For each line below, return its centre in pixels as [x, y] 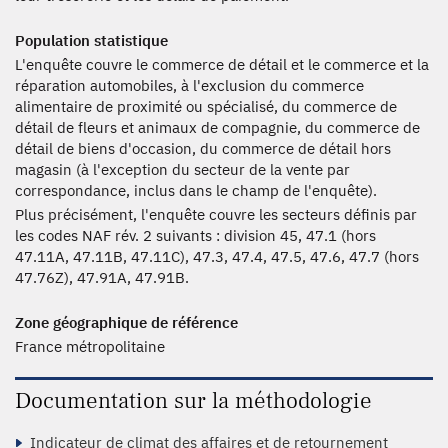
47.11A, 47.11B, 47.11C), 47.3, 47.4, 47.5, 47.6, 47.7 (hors [217, 256]
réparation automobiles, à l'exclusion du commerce [189, 85]
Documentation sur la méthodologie [193, 400]
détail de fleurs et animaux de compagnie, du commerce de [217, 127]
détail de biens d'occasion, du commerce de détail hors [203, 148]
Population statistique [91, 40]
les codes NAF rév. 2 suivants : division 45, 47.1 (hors [195, 235]
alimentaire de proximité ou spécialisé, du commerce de [206, 106]
